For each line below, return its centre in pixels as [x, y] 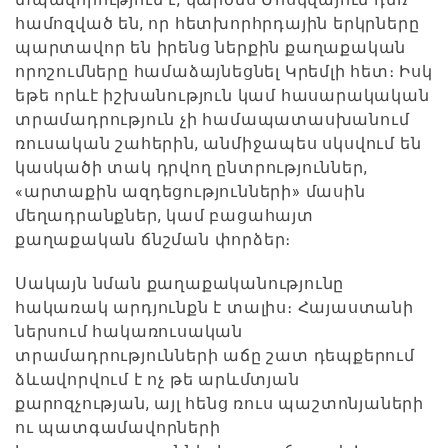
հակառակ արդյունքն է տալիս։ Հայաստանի [214, 307]
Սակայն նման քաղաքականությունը [180, 283]
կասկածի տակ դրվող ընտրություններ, [191, 167]
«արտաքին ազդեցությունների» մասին [190, 191]
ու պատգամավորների [118, 427]
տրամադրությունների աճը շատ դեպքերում [215, 355]
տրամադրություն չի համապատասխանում [212, 119]
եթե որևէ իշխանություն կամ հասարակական [222, 95]
